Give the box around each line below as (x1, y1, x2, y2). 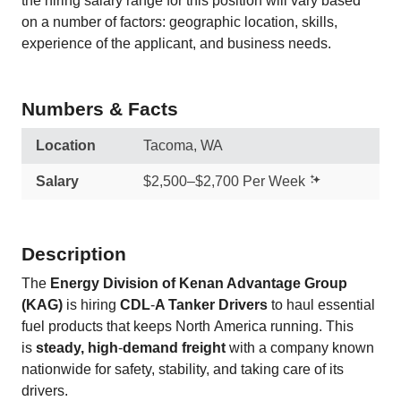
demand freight (123, 340, 226, 355)
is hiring (63, 297, 120, 312)
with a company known (226, 340, 374, 355)
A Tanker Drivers (155, 297, 268, 312)
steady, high (36, 340, 118, 355)
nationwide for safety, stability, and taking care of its (21, 362, 344, 377)
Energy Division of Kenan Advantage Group (50, 276, 347, 291)
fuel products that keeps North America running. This (21, 319, 354, 334)
